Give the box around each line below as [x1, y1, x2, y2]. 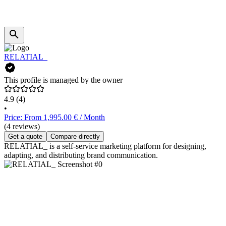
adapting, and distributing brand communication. [4, 151, 158, 160]
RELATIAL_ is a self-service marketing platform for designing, [4, 142, 206, 151]
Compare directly [50, 133, 100, 141]
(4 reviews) [4, 122, 40, 131]
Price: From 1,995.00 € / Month [4, 113, 105, 122]
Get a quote [8, 133, 42, 141]
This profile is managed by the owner [4, 76, 123, 85]
